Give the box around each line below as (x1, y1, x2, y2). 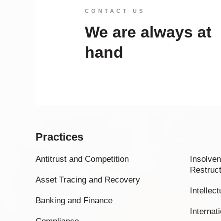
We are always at (85, 23, 212, 41)
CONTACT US (85, 8, 145, 14)
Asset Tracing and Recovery (36, 175, 140, 184)
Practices (36, 131, 83, 143)
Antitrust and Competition (36, 154, 129, 164)
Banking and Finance (36, 196, 112, 205)
